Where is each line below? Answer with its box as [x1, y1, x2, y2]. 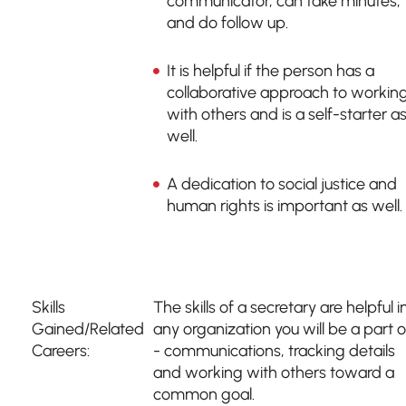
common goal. [153, 384, 255, 404]
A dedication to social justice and [167, 174, 397, 194]
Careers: [32, 341, 90, 361]
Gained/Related [32, 319, 144, 339]
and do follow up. [167, 13, 288, 33]
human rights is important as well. [167, 196, 402, 216]
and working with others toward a [153, 362, 394, 382]
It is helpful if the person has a [167, 61, 374, 81]
